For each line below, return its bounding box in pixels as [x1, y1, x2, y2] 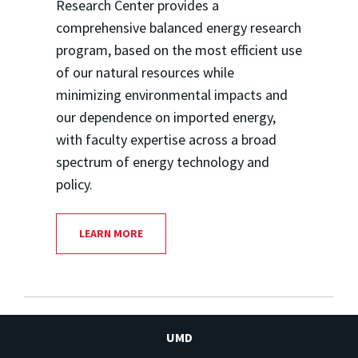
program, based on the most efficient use [55, 40, 302, 59]
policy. [55, 174, 93, 193]
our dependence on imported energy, [55, 107, 276, 126]
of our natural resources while [55, 62, 234, 82]
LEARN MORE [78, 225, 143, 241]
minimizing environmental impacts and [55, 85, 288, 104]
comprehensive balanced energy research [55, 18, 301, 37]
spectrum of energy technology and [55, 152, 269, 171]
